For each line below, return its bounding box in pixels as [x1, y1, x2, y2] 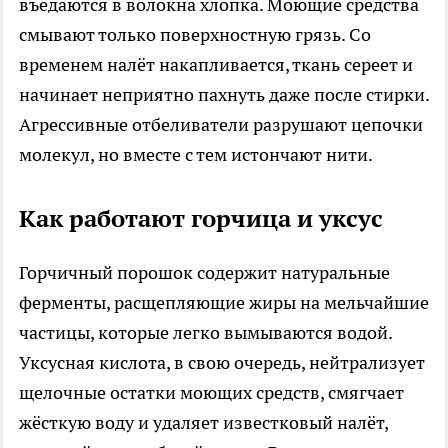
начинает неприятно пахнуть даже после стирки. [19, 83, 429, 107]
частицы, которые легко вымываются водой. [19, 321, 392, 345]
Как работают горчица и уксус [19, 203, 383, 235]
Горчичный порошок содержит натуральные [19, 261, 390, 285]
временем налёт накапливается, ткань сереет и [19, 53, 413, 77]
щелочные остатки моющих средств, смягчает [19, 381, 404, 405]
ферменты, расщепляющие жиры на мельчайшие [19, 291, 429, 315]
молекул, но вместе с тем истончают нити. [19, 143, 373, 167]
